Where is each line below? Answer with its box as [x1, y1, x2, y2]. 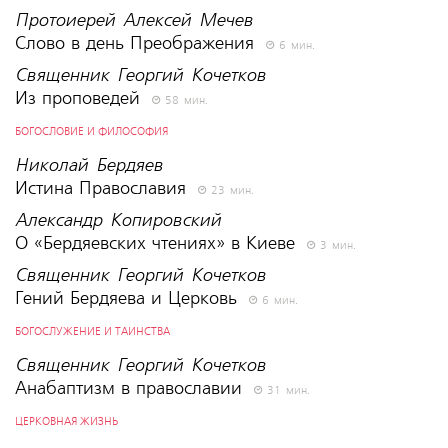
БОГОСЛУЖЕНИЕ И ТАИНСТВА [14, 324, 170, 339]
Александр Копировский [14, 209, 221, 231]
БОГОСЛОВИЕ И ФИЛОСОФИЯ [14, 124, 168, 139]
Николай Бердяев [14, 154, 163, 176]
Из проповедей [14, 87, 146, 109]
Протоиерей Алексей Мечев [14, 9, 253, 31]
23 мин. [205, 183, 254, 198]
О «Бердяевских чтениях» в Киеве [14, 232, 301, 254]
